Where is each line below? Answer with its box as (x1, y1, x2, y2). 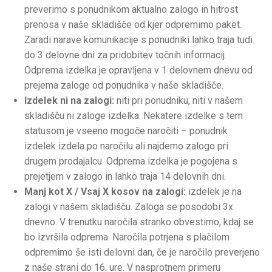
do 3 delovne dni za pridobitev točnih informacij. (24, 49, 226, 61)
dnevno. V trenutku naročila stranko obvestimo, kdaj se (24, 216, 254, 228)
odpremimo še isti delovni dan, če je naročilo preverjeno (24, 246, 260, 258)
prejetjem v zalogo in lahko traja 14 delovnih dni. (24, 170, 226, 182)
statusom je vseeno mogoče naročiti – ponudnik (24, 124, 228, 137)
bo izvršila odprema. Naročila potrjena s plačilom (24, 231, 229, 243)
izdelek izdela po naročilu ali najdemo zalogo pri (24, 140, 228, 152)
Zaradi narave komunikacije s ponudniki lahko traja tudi (24, 33, 253, 46)
